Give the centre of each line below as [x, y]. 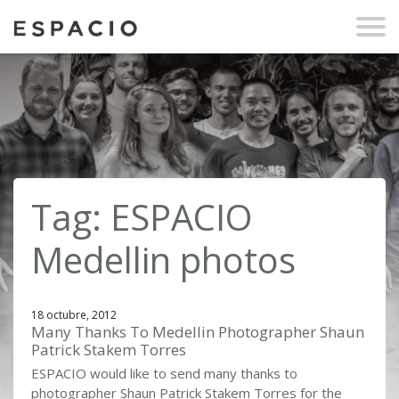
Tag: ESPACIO [142, 217]
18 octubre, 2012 [74, 315]
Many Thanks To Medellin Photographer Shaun [198, 332]
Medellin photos [163, 260]
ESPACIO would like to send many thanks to [164, 373]
